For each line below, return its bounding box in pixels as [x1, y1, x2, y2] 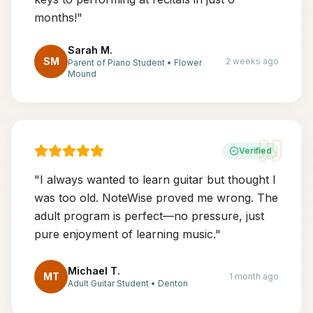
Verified [239, 145, 272, 156]
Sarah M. [68, 44, 112, 56]
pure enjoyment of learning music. [34, 227, 215, 241]
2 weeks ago [226, 56, 279, 66]
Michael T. [68, 265, 120, 277]
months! [34, 10, 77, 24]
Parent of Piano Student [68, 57, 165, 68]
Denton [158, 278, 188, 289]
